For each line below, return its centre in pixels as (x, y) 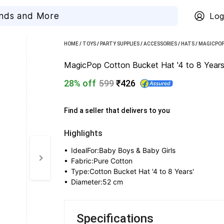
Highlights (83, 133)
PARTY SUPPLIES (120, 44)
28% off (80, 83)
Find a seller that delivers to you (118, 110)
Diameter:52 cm (97, 182)
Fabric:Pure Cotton (102, 161)
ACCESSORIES (160, 44)
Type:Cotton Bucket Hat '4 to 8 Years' (132, 171)
